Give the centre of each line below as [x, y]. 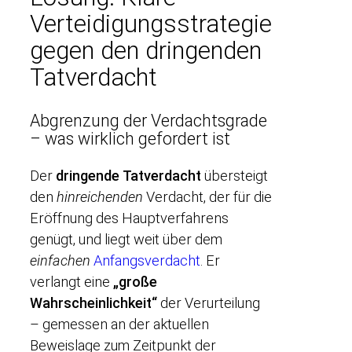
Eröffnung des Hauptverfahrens [129, 218]
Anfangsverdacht [147, 260]
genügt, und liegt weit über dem [126, 239]
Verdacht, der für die [207, 196]
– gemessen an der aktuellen [119, 324]
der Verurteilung [209, 302]
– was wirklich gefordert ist [130, 139]
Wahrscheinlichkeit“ [93, 302]
